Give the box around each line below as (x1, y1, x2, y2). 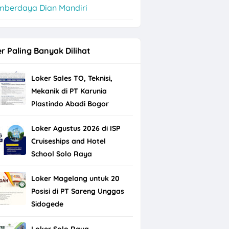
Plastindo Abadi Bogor (31, 99, 109, 108)
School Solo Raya (31, 149, 92, 159)
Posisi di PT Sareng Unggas (31, 187, 124, 196)
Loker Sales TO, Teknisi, (31, 73, 112, 83)
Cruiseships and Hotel (31, 136, 106, 146)
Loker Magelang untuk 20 (31, 174, 120, 184)
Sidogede (31, 199, 63, 209)
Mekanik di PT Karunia (31, 86, 107, 96)
